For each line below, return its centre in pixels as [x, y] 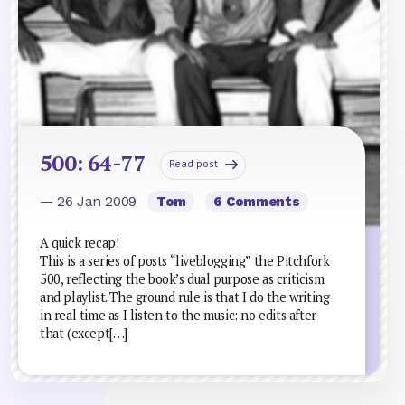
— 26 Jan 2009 [90, 201]
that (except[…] [84, 333]
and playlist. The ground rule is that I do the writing [185, 297]
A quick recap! [80, 243]
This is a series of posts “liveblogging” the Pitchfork [185, 261]
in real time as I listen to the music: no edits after [178, 315]
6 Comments [257, 201]
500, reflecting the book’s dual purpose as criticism [182, 279]
